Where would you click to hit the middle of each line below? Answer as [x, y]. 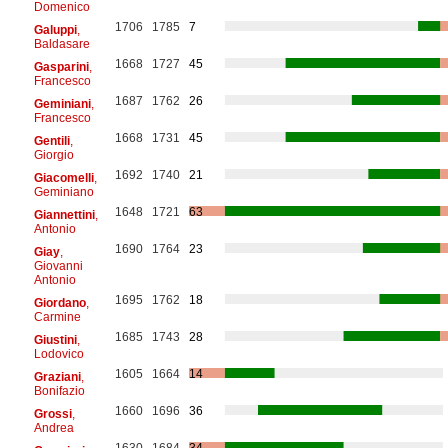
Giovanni [58, 265]
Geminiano [63, 191]
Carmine [57, 316]
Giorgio [53, 154]
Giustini [55, 339]
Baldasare [61, 43]
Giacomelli [63, 177]
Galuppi [55, 29]
